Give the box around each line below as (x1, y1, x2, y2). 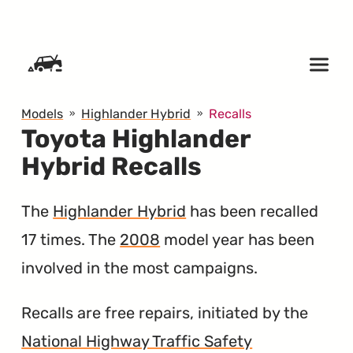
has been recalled (186, 201, 319, 221)
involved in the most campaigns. (21, 258, 258, 277)
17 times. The (21, 229, 121, 249)
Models (21, 106, 64, 122)
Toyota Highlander (21, 124, 251, 154)
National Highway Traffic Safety (21, 331, 253, 351)
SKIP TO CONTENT (13, 12, 118, 27)
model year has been (160, 229, 315, 249)
